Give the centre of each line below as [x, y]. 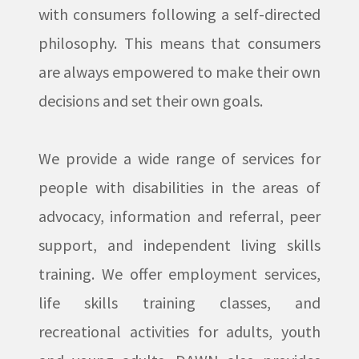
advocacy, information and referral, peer [179, 216]
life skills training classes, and [179, 303]
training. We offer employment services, [179, 274]
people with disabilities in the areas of [179, 187]
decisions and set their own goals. [151, 101]
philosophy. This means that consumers [179, 43]
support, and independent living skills [179, 245]
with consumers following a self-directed [179, 14]
